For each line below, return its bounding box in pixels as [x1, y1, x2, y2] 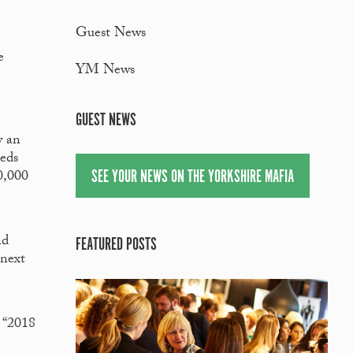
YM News [76, 59, 135, 84]
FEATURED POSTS [76, 233, 157, 257]
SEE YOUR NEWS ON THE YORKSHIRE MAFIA [91, 165, 294, 188]
